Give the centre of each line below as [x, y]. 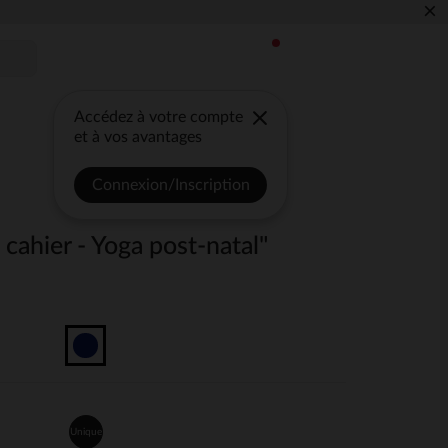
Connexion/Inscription [170, 185]
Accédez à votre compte [159, 117]
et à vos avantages [138, 137]
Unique [85, 431]
